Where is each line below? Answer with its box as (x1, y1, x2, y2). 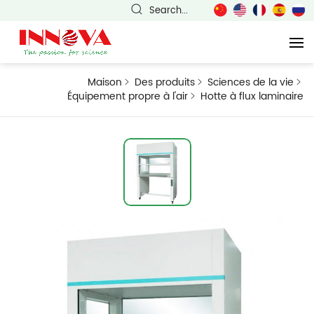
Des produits (135, 75, 195, 90)
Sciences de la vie (207, 75, 294, 90)
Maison (88, 75, 122, 90)
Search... (149, 4, 188, 18)
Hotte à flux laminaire (200, 89, 303, 104)
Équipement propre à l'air (67, 89, 188, 104)
